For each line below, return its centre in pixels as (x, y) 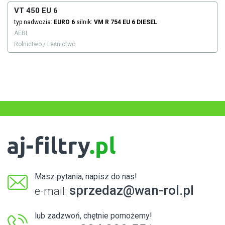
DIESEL (147, 22)
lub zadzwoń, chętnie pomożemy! (93, 215)
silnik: (84, 22)
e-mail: (52, 191)
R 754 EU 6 (120, 22)
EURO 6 (64, 22)
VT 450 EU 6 (36, 11)
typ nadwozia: (34, 22)
